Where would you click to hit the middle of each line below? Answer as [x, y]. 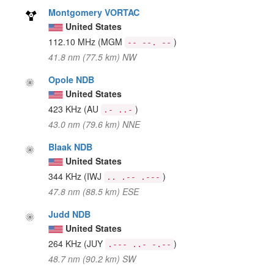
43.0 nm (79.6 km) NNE [94, 124]
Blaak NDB [71, 146]
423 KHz [66, 109]
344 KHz [66, 176]
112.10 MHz [73, 41]
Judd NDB [70, 214]
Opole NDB [72, 79]
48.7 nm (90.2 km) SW [92, 258]
